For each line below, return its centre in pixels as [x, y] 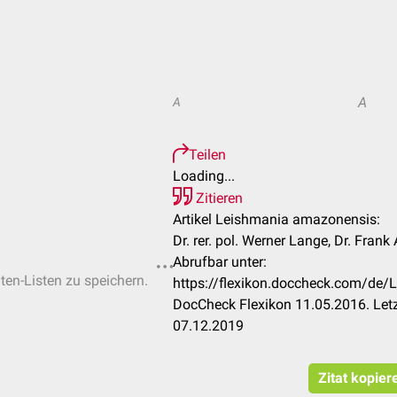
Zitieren [218, 198]
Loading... [204, 176]
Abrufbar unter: [220, 262]
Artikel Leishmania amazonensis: [276, 219]
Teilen [207, 155]
